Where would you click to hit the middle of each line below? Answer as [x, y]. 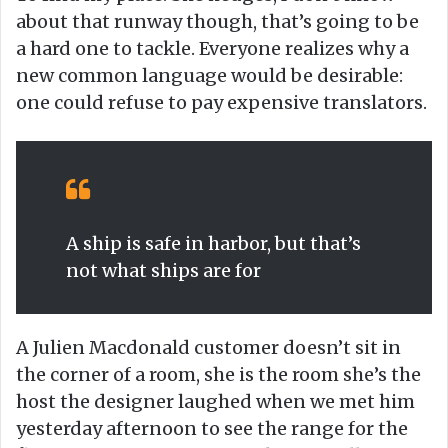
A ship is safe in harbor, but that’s [213, 244]
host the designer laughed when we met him [215, 402]
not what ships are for [163, 271]
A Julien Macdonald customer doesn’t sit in [208, 348]
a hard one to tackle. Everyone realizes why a [212, 49]
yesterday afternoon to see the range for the [212, 429]
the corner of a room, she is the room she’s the [218, 375]
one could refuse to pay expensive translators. [221, 103]
